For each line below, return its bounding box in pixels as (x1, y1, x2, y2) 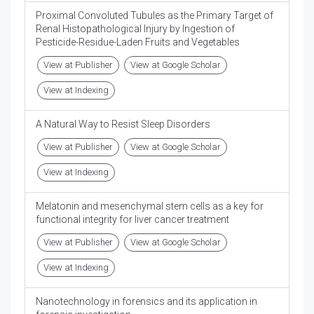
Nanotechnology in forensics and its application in (36, 296, 257, 308)
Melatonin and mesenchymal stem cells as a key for (36, 200, 264, 212)
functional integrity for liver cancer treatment (36, 214, 229, 226)
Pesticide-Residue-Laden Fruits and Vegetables (36, 36, 240, 48)
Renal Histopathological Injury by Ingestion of (36, 23, 235, 35)
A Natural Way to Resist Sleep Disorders (36, 118, 210, 130)
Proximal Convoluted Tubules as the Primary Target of (36, 10, 273, 22)
